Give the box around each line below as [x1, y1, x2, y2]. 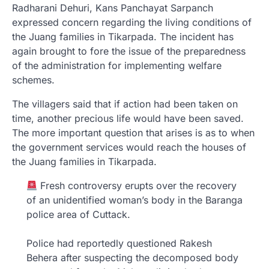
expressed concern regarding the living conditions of [12, 16, 252, 29]
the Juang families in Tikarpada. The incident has [12, 31, 234, 43]
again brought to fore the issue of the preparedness [12, 45, 246, 58]
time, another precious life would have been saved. [12, 112, 244, 125]
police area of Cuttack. [26, 208, 130, 221]
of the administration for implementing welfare [12, 59, 222, 72]
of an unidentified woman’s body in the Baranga [26, 194, 243, 207]
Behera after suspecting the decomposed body [26, 252, 238, 264]
